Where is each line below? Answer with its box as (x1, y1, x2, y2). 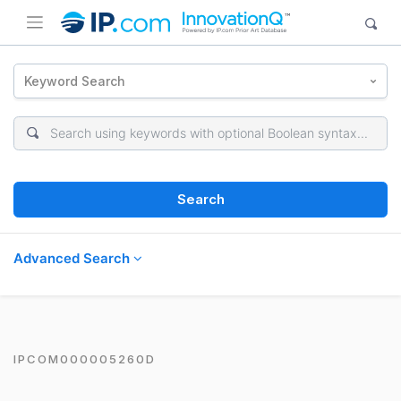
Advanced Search (13, 249, 133, 267)
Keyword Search (24, 73, 126, 89)
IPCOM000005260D (13, 351, 156, 366)
